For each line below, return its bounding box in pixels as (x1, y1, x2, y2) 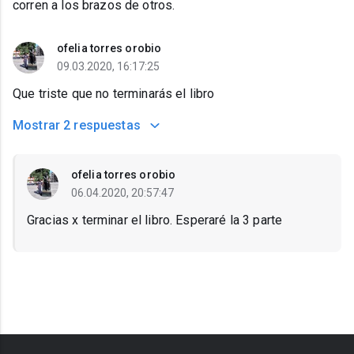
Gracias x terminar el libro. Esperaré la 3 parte (27, 213, 283, 228)
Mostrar (13, 118, 61, 134)
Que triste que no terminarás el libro (13, 86, 215, 102)
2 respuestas (63, 118, 141, 134)
